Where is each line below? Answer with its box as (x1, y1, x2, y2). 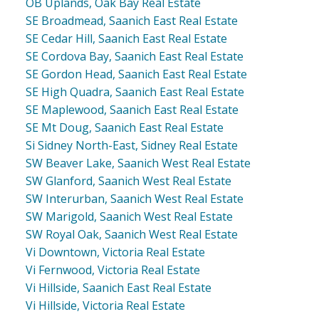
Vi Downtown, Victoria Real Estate (25, 244, 205, 261)
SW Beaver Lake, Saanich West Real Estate (25, 155, 251, 172)
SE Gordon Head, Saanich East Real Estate (25, 66, 247, 83)
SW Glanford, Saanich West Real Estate (25, 173, 231, 189)
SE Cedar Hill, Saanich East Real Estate (25, 31, 227, 47)
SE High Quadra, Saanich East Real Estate (25, 84, 244, 100)
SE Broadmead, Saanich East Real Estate (25, 13, 238, 29)
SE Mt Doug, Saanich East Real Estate (25, 120, 224, 136)
